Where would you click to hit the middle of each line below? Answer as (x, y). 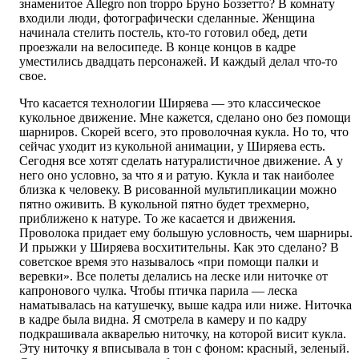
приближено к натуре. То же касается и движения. (157, 219)
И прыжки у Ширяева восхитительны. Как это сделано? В (179, 248)
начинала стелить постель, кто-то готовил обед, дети (163, 33)
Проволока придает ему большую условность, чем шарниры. (186, 233)
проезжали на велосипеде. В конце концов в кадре (157, 47)
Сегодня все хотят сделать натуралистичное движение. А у (181, 161)
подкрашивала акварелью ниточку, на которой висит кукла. (183, 334)
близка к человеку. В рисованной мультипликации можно (178, 190)
